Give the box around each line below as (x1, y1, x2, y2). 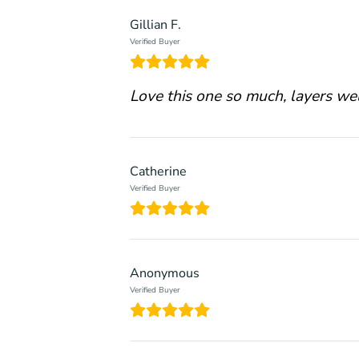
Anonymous (130, 264, 200, 282)
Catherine (130, 162, 187, 180)
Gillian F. (130, 16, 181, 34)
